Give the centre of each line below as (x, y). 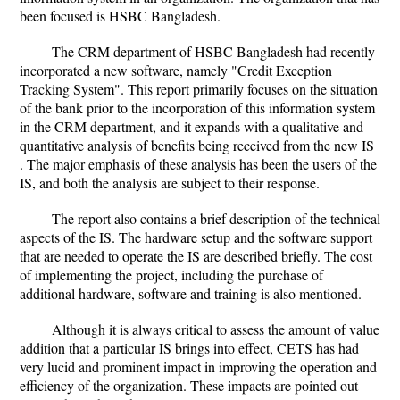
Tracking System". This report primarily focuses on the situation (199, 89)
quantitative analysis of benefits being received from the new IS (197, 145)
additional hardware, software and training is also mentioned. (191, 293)
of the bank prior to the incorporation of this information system (197, 108)
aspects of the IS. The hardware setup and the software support (196, 237)
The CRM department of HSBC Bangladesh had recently (213, 51)
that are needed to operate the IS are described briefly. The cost (196, 256)
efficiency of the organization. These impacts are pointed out (189, 385)
